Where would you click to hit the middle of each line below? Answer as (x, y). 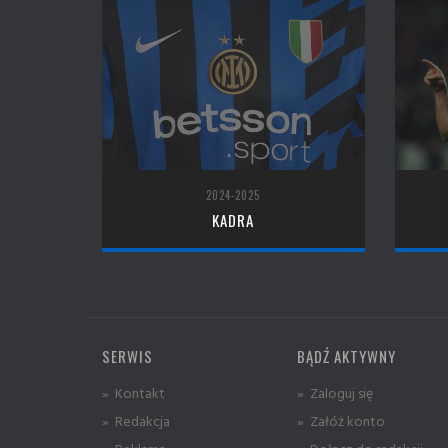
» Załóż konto (341, 420)
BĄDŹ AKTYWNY (346, 355)
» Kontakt (133, 392)
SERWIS (127, 355)
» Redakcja (136, 420)
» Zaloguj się (335, 392)
